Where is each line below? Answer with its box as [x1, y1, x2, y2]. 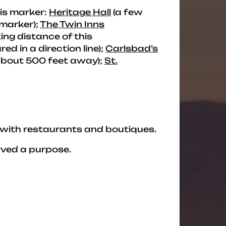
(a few [111, 7, 143, 17]
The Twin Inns [40, 19, 104, 29]
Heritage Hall [49, 7, 111, 17]
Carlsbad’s [105, 43, 158, 53]
